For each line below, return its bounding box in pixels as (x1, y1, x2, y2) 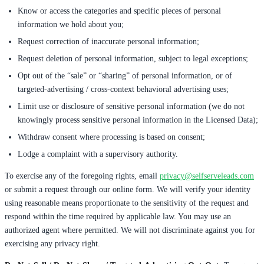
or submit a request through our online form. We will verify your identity (5, 184, 250, 194)
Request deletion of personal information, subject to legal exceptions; (18, 54, 248, 63)
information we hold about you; (18, 19, 124, 29)
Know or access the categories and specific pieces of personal (18, 6, 221, 15)
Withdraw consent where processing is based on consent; (18, 132, 205, 141)
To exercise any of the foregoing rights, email (5, 171, 157, 180)
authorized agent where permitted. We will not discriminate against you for (5, 225, 255, 235)
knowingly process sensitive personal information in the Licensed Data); (18, 115, 258, 124)
